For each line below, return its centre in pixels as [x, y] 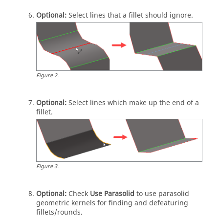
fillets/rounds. [59, 213]
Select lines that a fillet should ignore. [131, 15]
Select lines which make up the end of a [134, 103]
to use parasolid [162, 194]
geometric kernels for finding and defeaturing [112, 203]
